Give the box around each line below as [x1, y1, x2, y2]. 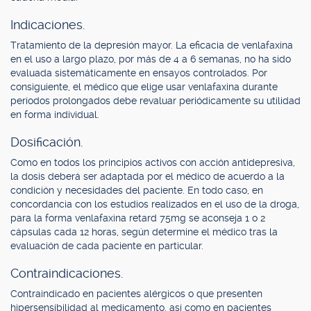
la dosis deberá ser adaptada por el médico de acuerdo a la [10, 171, 285, 182]
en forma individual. [10, 109, 99, 120]
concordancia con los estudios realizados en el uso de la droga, [10, 199, 299, 210]
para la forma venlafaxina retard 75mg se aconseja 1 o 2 [10, 212, 265, 224]
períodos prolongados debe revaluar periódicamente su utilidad [10, 95, 301, 106]
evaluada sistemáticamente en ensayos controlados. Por [10, 67, 267, 78]
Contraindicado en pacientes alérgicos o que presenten [10, 288, 262, 299]
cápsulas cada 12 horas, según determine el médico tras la [10, 226, 278, 237]
